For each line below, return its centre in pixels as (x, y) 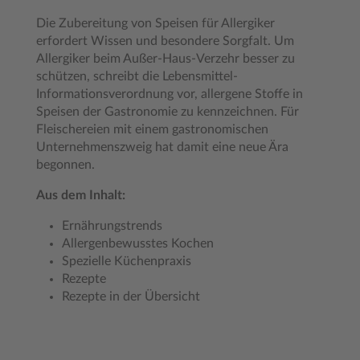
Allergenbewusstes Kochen (138, 243)
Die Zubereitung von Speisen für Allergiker (155, 23)
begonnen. (65, 165)
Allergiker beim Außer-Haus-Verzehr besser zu (166, 59)
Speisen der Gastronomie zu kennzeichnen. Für (168, 112)
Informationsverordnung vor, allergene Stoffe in (170, 94)
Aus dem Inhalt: (81, 195)
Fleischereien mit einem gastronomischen (152, 129)
